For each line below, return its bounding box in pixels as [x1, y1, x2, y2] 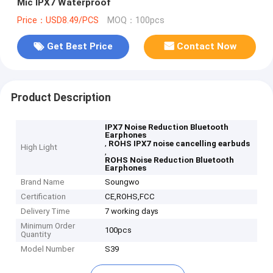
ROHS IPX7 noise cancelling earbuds [108, 139, 250, 149]
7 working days [105, 207, 159, 216]
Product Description [10, 91, 111, 104]
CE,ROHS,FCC [105, 192, 155, 202]
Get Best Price [46, 41, 113, 52]
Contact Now [177, 41, 237, 52]
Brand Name [21, 177, 65, 187]
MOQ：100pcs [107, 15, 165, 26]
